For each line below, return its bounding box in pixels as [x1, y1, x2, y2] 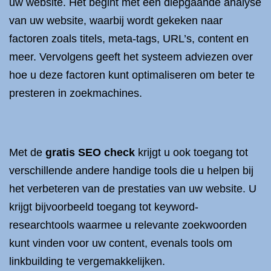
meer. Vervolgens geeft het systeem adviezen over [9, 51, 253, 63]
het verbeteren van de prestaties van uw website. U [9, 183, 256, 195]
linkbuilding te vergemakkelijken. [9, 255, 165, 267]
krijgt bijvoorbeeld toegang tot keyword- [9, 201, 198, 213]
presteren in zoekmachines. [9, 87, 142, 99]
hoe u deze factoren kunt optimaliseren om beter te [9, 69, 255, 81]
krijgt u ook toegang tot [135, 146, 248, 158]
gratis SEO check [45, 146, 135, 158]
